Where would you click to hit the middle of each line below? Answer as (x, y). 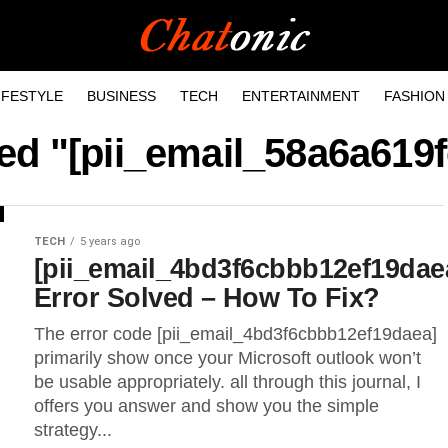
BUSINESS (121, 96)
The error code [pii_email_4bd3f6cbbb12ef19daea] (235, 334)
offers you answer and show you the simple (206, 406)
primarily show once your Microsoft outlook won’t (227, 358)
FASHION (414, 96)
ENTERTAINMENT (300, 96)
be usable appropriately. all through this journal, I (227, 382)
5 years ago (110, 241)
